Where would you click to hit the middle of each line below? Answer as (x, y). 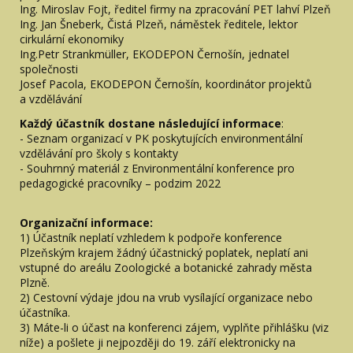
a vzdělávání (51, 98)
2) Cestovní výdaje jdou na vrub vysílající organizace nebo (166, 297)
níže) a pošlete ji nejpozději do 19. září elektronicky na (158, 342)
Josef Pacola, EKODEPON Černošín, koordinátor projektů (166, 84)
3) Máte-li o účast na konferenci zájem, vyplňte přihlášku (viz (174, 327)
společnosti (49, 69)
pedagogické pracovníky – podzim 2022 (120, 183)
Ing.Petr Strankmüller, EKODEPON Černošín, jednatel (154, 54)
